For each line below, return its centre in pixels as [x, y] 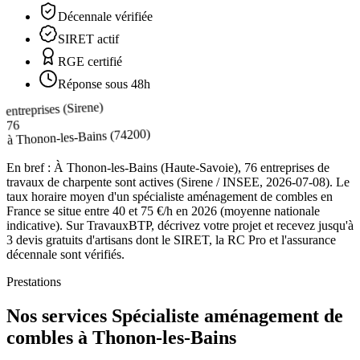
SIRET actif [88, 39]
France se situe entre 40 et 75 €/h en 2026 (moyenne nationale [163, 211]
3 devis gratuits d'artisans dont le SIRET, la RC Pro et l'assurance [171, 239]
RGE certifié [90, 61]
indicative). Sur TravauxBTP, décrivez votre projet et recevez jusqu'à [180, 225]
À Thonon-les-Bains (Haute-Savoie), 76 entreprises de [192, 167]
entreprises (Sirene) [54, 110]
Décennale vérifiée [105, 16]
